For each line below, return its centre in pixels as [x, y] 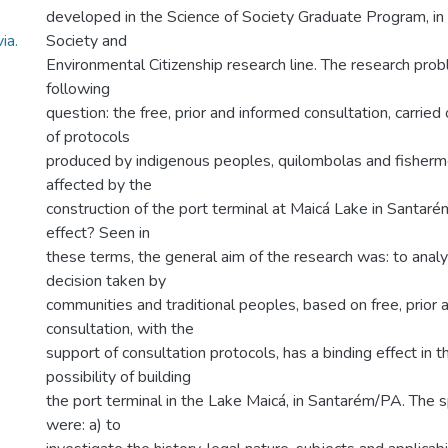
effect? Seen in [98, 233]
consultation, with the [120, 329]
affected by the [99, 185]
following [78, 89]
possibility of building [118, 377]
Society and [86, 41]
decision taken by [106, 281]
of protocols [88, 137]
